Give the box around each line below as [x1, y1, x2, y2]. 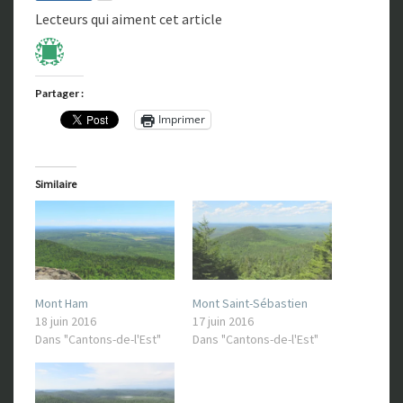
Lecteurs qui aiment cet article [35, 9, 222, 28]
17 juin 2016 [193, 313, 254, 330]
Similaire [35, 176, 76, 191]
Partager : [35, 85, 84, 100]
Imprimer [158, 112, 205, 128]
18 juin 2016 [35, 313, 96, 330]
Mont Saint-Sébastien [193, 295, 308, 312]
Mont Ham [35, 295, 88, 312]
